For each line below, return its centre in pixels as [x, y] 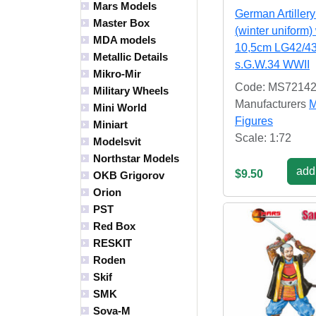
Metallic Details [130, 57]
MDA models [124, 40]
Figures [254, 121]
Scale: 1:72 [263, 138]
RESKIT [113, 243]
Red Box [114, 226]
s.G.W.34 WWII [272, 65]
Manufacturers [272, 104]
